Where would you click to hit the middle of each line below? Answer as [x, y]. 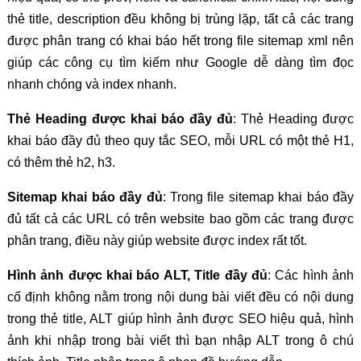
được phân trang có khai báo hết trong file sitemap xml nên [180, 40]
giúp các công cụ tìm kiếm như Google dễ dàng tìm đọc [180, 62]
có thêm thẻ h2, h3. [61, 162]
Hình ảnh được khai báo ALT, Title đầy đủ [137, 275]
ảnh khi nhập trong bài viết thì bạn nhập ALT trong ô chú [180, 340]
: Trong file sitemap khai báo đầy [258, 197]
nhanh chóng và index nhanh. [91, 84]
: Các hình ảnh [311, 275]
